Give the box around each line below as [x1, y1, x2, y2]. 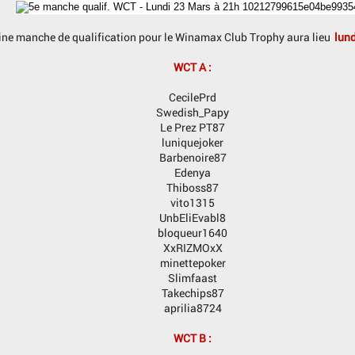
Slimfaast [168, 270, 217, 286]
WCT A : [174, 59, 212, 75]
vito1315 [170, 195, 215, 211]
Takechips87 [161, 285, 224, 301]
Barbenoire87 [158, 150, 227, 166]
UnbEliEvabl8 [159, 210, 226, 226]
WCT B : [174, 330, 212, 346]
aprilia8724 [163, 300, 222, 316]
